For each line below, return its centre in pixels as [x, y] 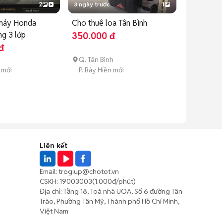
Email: [49, 171]
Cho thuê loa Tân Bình [109, 23]
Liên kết [54, 145]
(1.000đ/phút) [114, 181]
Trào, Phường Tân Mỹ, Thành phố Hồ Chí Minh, [110, 201]
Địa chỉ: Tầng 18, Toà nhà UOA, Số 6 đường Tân [111, 191]
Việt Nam [54, 211]
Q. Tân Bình [96, 59]
